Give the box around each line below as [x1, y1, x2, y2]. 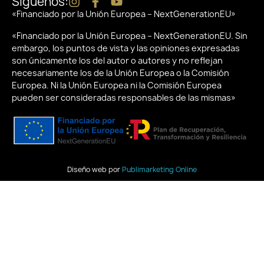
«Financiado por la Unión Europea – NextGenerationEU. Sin [12, 29, 247, 41]
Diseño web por [67, 164, 122, 174]
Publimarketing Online [122, 164, 197, 174]
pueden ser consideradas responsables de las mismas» [12, 91, 236, 103]
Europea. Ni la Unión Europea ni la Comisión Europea [12, 79, 222, 91]
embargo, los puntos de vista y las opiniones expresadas [12, 42, 240, 54]
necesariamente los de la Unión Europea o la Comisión [12, 67, 229, 78]
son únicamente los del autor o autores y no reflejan [12, 54, 223, 66]
